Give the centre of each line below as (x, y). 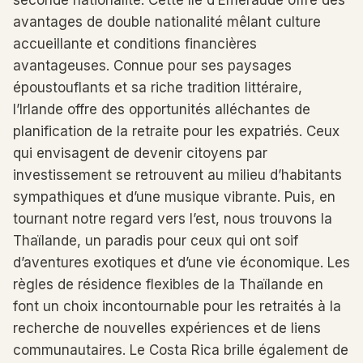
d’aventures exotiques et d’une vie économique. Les (181, 263)
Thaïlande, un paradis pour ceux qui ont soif (156, 241)
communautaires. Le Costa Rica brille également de (181, 350)
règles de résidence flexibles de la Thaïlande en (168, 284)
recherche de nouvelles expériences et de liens (167, 328)
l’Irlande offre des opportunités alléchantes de (162, 109)
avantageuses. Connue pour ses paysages (152, 66)
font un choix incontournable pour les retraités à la (177, 306)
